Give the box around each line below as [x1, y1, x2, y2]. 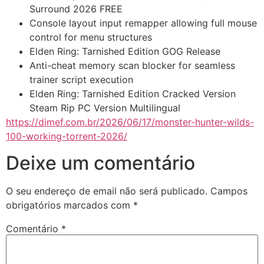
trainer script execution [29, 74, 133, 86]
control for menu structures [29, 31, 152, 44]
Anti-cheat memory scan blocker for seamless [29, 60, 235, 72]
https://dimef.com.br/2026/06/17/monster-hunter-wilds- [6, 116, 254, 128]
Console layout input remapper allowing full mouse [29, 17, 257, 29]
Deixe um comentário [6, 151, 195, 174]
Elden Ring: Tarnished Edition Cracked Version [29, 88, 236, 100]
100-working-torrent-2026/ [6, 130, 127, 143]
